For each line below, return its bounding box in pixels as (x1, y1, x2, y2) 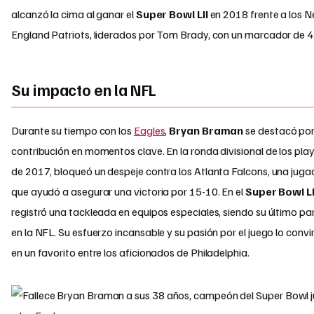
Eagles (133, 123, 165, 137)
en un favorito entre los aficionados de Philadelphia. (11, 245, 250, 259)
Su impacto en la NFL (11, 79, 157, 100)
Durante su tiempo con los (11, 123, 134, 137)
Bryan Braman (169, 123, 244, 137)
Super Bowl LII (135, 7, 208, 22)
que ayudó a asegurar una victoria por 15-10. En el (11, 184, 245, 198)
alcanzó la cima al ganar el (11, 7, 136, 22)
